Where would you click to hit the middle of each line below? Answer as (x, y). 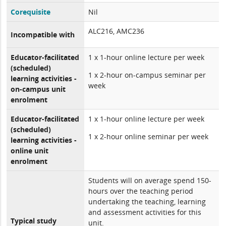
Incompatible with (43, 35)
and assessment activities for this (145, 212)
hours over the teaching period (141, 191)
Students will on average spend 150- (150, 180)
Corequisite (31, 12)
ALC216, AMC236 (117, 31)
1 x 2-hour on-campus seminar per (147, 75)
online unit (30, 151)
